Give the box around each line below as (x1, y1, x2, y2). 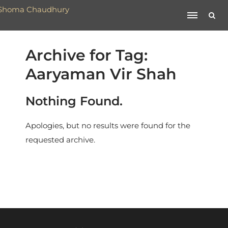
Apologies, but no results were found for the (25, 121, 190, 130)
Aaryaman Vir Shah (25, 65, 177, 83)
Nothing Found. (25, 94, 123, 108)
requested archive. (25, 135, 95, 145)
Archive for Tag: (25, 46, 148, 65)
